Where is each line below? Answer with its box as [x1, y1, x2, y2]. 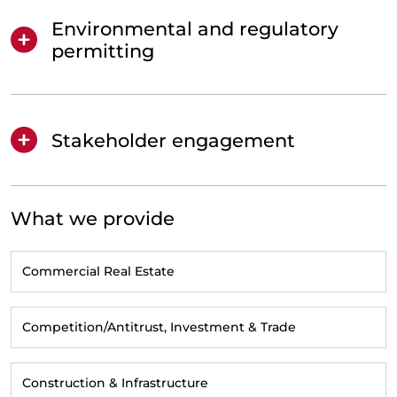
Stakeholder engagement [51, 128, 295, 152]
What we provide [11, 207, 175, 230]
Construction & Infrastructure [22, 375, 208, 392]
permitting [51, 40, 154, 63]
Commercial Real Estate [22, 263, 175, 280]
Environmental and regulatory [51, 18, 339, 41]
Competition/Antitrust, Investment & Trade [22, 319, 296, 336]
